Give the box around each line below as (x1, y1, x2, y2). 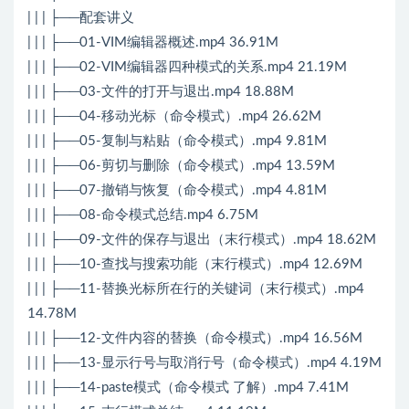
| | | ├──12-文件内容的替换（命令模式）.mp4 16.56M (27, 331, 362, 346)
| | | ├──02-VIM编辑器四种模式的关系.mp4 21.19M (27, 60, 347, 75)
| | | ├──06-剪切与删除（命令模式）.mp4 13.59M (27, 159, 335, 173)
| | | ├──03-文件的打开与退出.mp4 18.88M (27, 85, 294, 100)
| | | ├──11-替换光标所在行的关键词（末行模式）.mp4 (27, 282, 364, 297)
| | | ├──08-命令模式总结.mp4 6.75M (27, 208, 258, 223)
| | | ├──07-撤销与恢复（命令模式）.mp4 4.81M (27, 184, 327, 198)
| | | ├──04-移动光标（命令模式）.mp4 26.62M (27, 110, 321, 124)
